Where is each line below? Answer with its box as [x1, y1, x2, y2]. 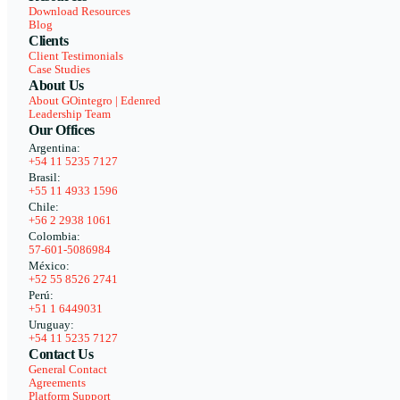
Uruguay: [29, 319, 74, 332]
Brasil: [29, 171, 61, 185]
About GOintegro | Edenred [29, 95, 161, 108]
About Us [29, 78, 84, 94]
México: [29, 260, 70, 273]
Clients [29, 33, 69, 49]
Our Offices [29, 122, 95, 138]
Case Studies [29, 63, 90, 77]
